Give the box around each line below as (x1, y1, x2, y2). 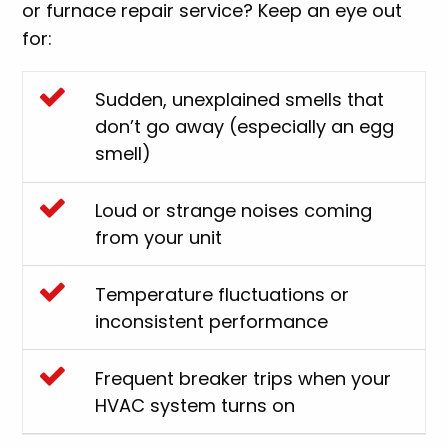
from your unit (95, 225, 223, 251)
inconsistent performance (95, 308, 329, 334)
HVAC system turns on (95, 392, 296, 418)
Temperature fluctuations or (95, 281, 350, 307)
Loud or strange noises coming (95, 198, 373, 224)
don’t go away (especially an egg (95, 114, 395, 140)
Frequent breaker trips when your (95, 365, 392, 391)
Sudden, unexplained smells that (95, 87, 385, 113)
